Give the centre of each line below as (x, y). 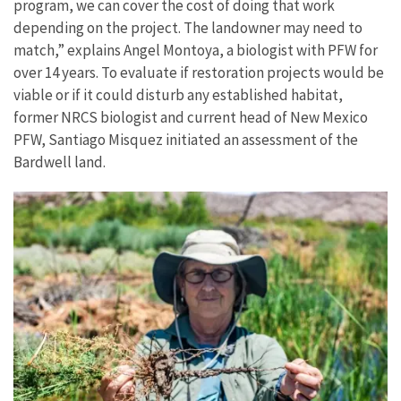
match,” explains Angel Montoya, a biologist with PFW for (196, 50)
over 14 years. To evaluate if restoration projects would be (199, 72)
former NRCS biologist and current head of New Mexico (191, 117)
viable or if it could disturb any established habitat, (178, 94)
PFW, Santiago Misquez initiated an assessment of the (186, 139)
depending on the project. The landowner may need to (188, 27)
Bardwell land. (60, 162)
